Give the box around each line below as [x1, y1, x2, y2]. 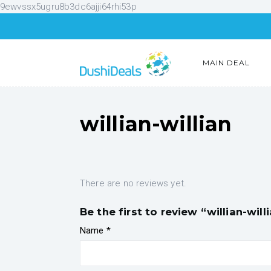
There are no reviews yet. [80, 178, 186, 189]
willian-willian [80, 111, 232, 136]
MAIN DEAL [203, 58, 250, 67]
